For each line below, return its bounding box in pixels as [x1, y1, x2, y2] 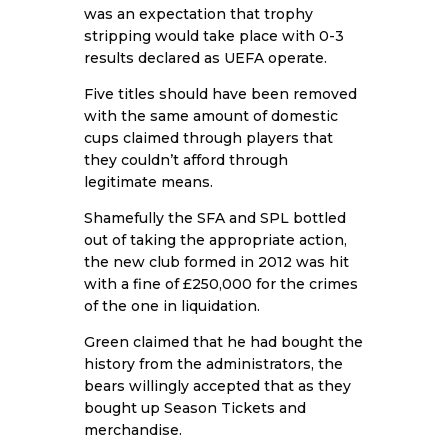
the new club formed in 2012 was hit [84, 252, 349, 271]
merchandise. [84, 420, 182, 439]
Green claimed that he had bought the [84, 332, 363, 351]
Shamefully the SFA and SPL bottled [84, 208, 346, 227]
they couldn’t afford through [84, 150, 288, 169]
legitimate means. [84, 172, 213, 191]
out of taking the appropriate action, [84, 230, 347, 249]
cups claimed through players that [84, 128, 333, 147]
